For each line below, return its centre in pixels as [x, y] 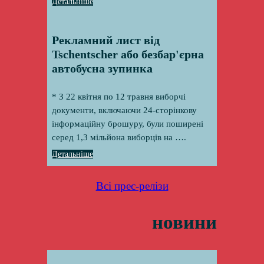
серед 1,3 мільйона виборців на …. [119, 137]
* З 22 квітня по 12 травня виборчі [118, 96]
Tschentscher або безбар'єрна [128, 54]
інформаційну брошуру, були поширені [127, 123]
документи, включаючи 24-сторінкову [124, 110]
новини [185, 222]
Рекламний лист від [105, 40]
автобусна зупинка [102, 68]
